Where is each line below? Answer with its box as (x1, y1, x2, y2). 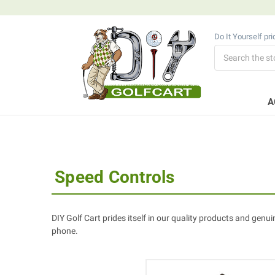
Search (214, 46, 241, 56)
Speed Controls (55, 167, 175, 188)
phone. (52, 226, 78, 236)
